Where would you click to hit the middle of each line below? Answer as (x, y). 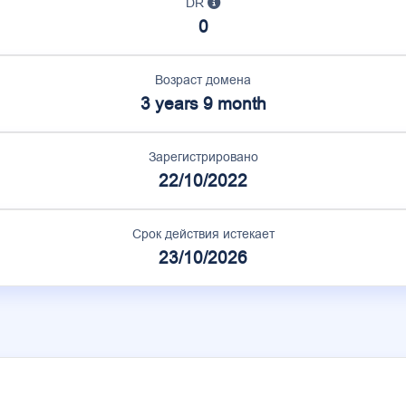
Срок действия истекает (203, 234)
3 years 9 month (203, 104)
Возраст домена (203, 80)
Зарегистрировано (203, 157)
